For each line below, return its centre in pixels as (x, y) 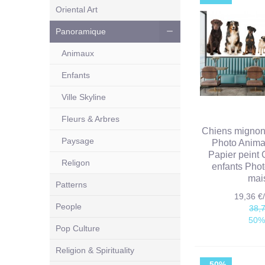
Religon (76, 162)
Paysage (78, 140)
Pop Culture (78, 228)
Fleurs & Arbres (91, 119)
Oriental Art (77, 9)
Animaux (78, 53)
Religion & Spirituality (95, 250)
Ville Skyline (84, 97)
